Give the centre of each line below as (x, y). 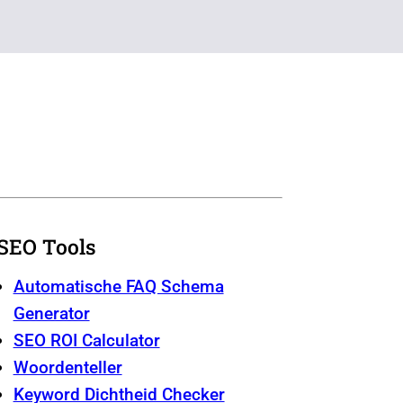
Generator (51, 313)
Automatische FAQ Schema (118, 286)
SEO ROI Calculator (86, 340)
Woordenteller (67, 367)
